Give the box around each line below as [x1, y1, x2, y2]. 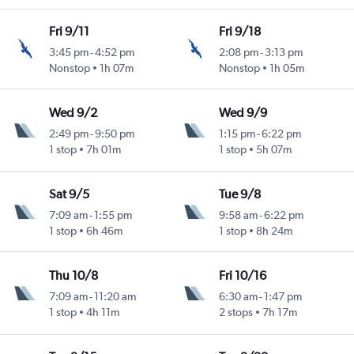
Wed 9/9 [219, 104, 268, 120]
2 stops [219, 305, 254, 318]
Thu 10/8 [48, 267, 98, 283]
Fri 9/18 [219, 23, 262, 39]
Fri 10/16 [219, 267, 267, 283]
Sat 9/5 [48, 186, 89, 201]
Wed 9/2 [48, 104, 97, 120]
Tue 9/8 [219, 186, 262, 201]
